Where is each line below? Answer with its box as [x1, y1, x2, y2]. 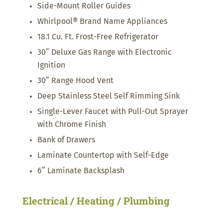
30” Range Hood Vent [37, 77, 113, 85]
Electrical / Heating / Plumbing [22, 194, 170, 208]
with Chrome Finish [37, 120, 106, 129]
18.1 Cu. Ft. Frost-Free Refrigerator [37, 33, 158, 41]
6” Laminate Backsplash [37, 167, 124, 175]
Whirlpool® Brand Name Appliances [37, 17, 167, 26]
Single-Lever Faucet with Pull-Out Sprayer [37, 108, 188, 116]
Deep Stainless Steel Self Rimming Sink [37, 92, 180, 101]
